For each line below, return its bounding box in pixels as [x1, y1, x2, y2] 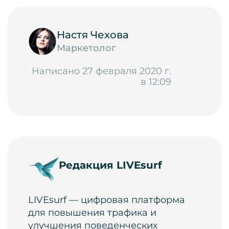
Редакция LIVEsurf [59, 158, 162, 171]
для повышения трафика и [28, 207, 156, 219]
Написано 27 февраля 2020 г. [32, 65, 171, 77]
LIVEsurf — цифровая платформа [28, 194, 185, 206]
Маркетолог [57, 42, 116, 54]
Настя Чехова [57, 29, 129, 41]
